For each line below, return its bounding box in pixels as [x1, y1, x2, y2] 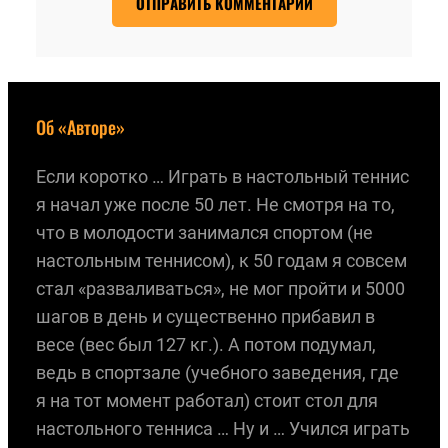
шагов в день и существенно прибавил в [36, 305, 375, 327]
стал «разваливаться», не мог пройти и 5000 [36, 277, 405, 299]
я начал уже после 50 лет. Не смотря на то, [36, 193, 395, 215]
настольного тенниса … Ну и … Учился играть [36, 417, 410, 439]
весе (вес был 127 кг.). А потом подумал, [36, 333, 376, 355]
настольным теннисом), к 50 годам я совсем [36, 249, 407, 271]
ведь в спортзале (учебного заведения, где [36, 361, 399, 383]
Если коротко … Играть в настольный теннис [36, 165, 409, 187]
